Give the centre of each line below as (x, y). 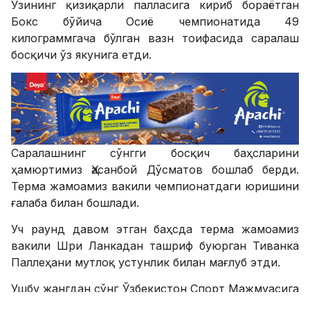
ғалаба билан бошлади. (75, 203)
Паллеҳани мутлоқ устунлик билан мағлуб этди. (146, 263)
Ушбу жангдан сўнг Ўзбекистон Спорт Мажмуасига (155, 289)
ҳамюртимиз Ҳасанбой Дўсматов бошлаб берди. (155, 170)
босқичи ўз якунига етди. (81, 55)
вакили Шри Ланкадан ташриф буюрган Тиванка (155, 246)
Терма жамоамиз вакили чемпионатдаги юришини (155, 186)
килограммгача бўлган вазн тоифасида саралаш (155, 38)
